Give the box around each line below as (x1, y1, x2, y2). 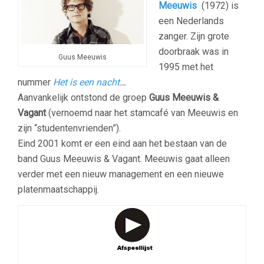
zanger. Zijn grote (159, 31, 229, 42)
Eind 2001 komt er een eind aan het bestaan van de (18, 138, 227, 149)
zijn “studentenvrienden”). (18, 123, 121, 134)
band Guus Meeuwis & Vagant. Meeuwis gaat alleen (18, 153, 230, 164)
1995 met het (159, 61, 213, 72)
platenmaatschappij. (18, 184, 99, 195)
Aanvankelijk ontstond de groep (18, 92, 149, 103)
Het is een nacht (53, 77, 120, 88)
